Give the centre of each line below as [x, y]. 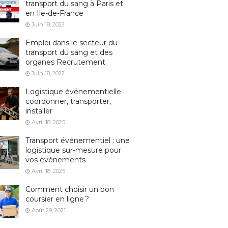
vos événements [55, 160]
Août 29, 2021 [48, 210]
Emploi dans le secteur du [71, 43]
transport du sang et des [69, 52]
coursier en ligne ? [57, 199]
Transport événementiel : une [77, 140]
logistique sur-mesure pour [73, 150]
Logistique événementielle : [75, 92]
